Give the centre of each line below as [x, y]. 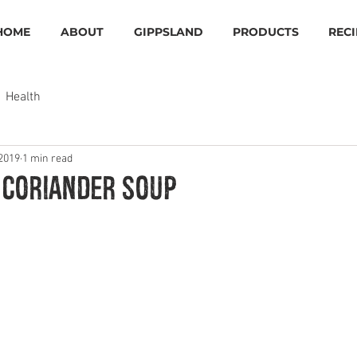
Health [23, 97]
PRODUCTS [265, 32]
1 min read [47, 159]
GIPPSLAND [168, 32]
